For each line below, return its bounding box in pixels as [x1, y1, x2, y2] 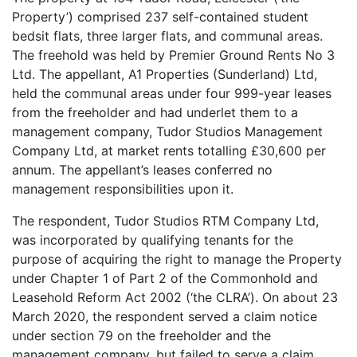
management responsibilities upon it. [12, 181, 233, 198]
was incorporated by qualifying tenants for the [12, 232, 293, 249]
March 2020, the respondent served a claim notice [12, 308, 317, 325]
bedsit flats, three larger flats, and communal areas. [12, 28, 323, 45]
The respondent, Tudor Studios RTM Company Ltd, [12, 213, 319, 229]
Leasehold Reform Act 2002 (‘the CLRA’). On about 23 [12, 289, 338, 306]
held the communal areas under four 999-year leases [12, 85, 331, 102]
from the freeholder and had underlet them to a [12, 104, 298, 121]
